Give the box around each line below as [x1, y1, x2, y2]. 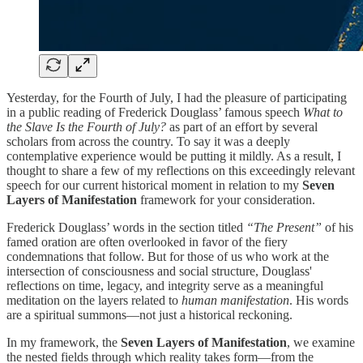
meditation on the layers [6, 293, 128, 307]
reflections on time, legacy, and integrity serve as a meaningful [6, 278, 323, 293]
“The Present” [246, 220, 322, 234]
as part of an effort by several [166, 119, 318, 134]
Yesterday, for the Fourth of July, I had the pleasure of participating [6, 90, 347, 105]
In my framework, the [6, 335, 121, 349]
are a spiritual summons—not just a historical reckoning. [6, 307, 293, 322]
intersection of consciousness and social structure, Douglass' [6, 263, 312, 278]
